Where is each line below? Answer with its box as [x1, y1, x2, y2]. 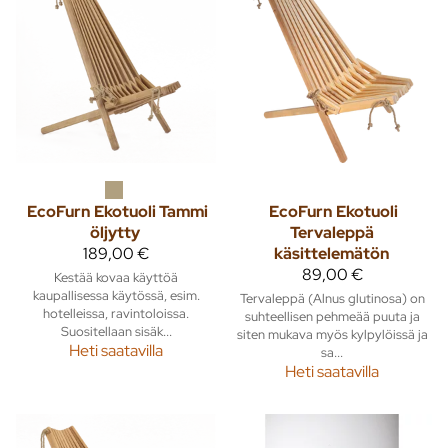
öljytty [90, 222, 140, 244]
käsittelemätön [273, 243, 389, 265]
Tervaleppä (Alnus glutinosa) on [239, 289, 425, 308]
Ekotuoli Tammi [93, 201, 208, 223]
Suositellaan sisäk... [60, 322, 172, 341]
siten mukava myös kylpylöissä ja [236, 325, 428, 344]
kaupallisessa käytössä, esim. [32, 286, 200, 305]
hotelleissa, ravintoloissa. [43, 304, 189, 323]
